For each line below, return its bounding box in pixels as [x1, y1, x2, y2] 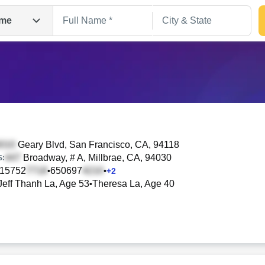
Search [115, 166, 150, 179]
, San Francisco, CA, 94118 [64, 140, 179, 150]
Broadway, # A [21, 153, 83, 163]
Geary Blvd [15, 140, 64, 150]
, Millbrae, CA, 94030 [83, 153, 172, 163]
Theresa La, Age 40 [92, 179, 174, 189]
